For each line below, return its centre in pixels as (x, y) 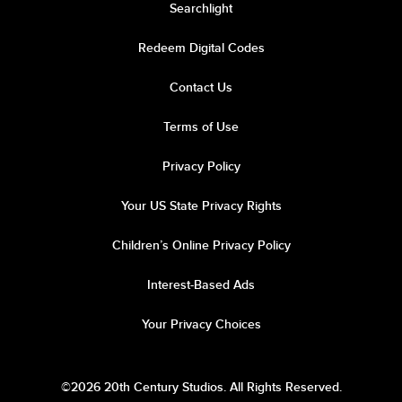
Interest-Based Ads (201, 284)
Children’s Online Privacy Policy (201, 245)
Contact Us (201, 87)
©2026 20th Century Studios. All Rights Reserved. (201, 386)
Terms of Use (201, 126)
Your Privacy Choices (201, 323)
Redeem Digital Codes (201, 47)
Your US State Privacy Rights (201, 205)
